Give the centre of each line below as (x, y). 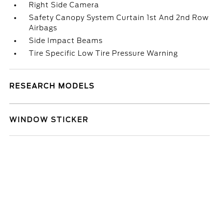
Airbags (43, 28)
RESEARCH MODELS (52, 86)
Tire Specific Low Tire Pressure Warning (104, 53)
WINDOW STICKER (49, 120)
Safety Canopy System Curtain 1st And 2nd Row (119, 18)
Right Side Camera (64, 5)
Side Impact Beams (66, 41)
